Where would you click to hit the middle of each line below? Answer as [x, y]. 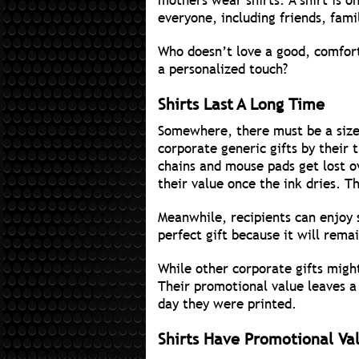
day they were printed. [227, 305]
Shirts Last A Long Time [241, 105]
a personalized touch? [223, 70]
